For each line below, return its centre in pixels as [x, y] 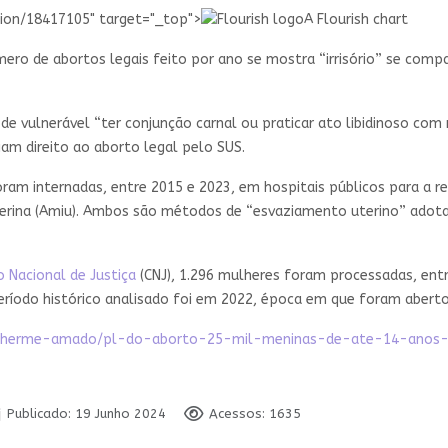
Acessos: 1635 [254, 413]
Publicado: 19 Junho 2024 [87, 413]
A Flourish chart [356, 19]
